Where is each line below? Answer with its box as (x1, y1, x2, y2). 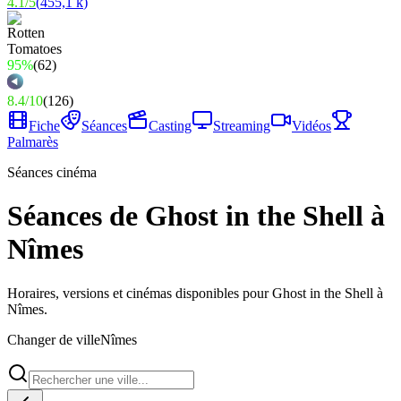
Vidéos (292, 118, 331, 133)
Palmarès (7, 134, 58, 149)
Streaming (213, 118, 270, 133)
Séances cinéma (7, 165, 97, 180)
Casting (149, 118, 192, 133)
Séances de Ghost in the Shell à (7, 200, 385, 233)
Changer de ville (7, 331, 100, 347)
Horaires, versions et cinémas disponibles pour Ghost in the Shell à (7, 285, 383, 301)
